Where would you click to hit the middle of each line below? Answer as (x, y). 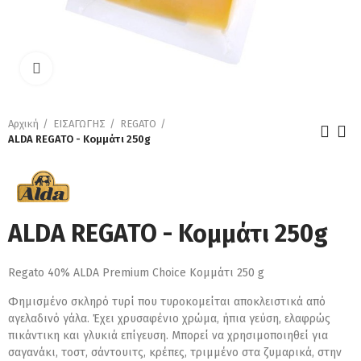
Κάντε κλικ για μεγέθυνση (116, 68)
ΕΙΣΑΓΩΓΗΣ (79, 124)
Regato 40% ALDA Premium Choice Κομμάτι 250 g (136, 273)
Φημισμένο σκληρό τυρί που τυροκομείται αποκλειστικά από (167, 302)
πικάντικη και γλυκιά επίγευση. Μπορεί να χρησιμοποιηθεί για (168, 336)
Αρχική (23, 124)
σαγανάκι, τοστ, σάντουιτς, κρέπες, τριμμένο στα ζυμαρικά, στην (175, 353)
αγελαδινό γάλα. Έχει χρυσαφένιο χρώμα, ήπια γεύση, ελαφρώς (169, 319)
